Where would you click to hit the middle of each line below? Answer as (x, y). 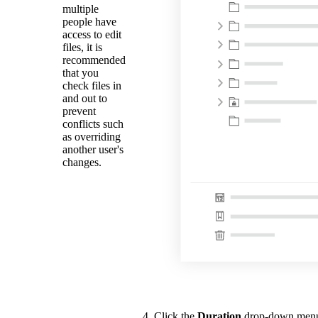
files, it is (82, 48)
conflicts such (93, 124)
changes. (82, 163)
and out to (85, 99)
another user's (93, 150)
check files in (92, 86)
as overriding (92, 137)
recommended (94, 60)
